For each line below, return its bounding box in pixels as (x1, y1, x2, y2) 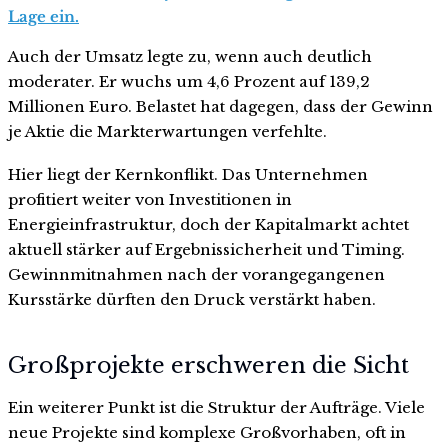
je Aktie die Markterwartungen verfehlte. (8, 121, 327, 141)
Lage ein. (8, 6, 79, 26)
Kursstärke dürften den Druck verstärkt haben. (8, 290, 376, 310)
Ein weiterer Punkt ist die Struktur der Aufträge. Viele (8, 397, 425, 417)
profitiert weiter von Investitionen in (8, 190, 292, 210)
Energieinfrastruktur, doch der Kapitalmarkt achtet (8, 215, 409, 235)
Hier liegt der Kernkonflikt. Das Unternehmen (8, 165, 368, 185)
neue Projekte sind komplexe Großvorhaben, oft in (8, 422, 406, 442)
